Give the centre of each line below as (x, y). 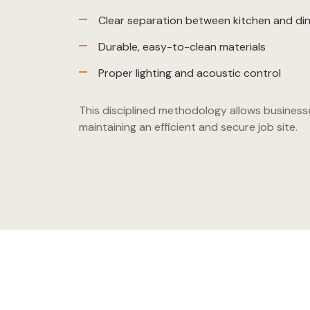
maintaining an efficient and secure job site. (188, 127)
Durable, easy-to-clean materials (182, 47)
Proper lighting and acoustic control (190, 73)
